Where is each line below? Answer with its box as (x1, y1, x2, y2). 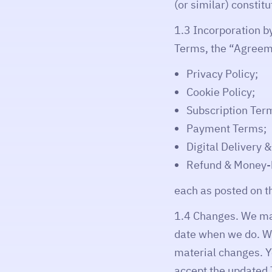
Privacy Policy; (186, 67, 258, 81)
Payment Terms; (186, 121, 267, 135)
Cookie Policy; (186, 85, 255, 99)
